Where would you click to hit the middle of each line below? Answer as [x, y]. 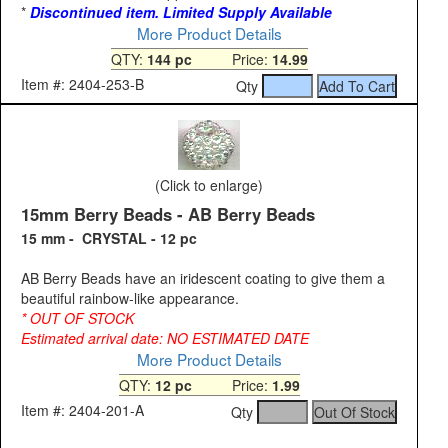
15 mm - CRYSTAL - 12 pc [109, 238]
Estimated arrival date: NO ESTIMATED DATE [165, 338]
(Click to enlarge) [209, 185]
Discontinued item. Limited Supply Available [181, 12]
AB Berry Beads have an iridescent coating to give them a [203, 278]
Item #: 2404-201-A [82, 410]
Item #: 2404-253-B [82, 84]
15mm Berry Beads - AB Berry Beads [168, 214]
